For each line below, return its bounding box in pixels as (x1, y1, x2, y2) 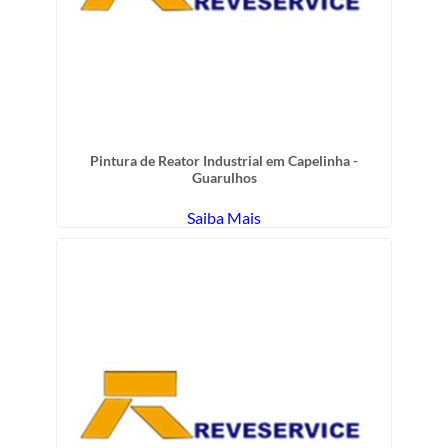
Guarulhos (191, 168, 257, 186)
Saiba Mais (187, 207, 261, 227)
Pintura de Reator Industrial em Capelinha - (90, 151, 358, 169)
